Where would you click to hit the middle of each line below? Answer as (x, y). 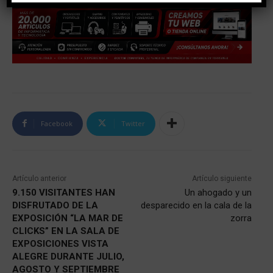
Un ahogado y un (218, 192)
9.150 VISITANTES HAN (64, 192)
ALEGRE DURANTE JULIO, (68, 256)
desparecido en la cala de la (196, 205)
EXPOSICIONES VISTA (60, 243)
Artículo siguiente (222, 178)
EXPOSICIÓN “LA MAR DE (68, 218)
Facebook (57, 123)
